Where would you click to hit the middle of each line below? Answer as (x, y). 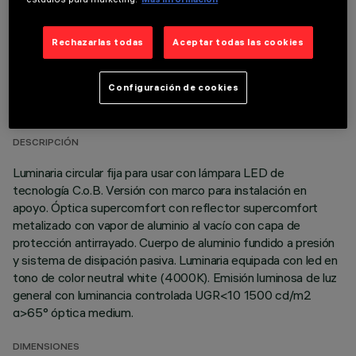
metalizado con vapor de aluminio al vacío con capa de (157, 225)
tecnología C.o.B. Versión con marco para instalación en (160, 190)
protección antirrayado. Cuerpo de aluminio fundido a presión (174, 242)
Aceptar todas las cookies (238, 43)
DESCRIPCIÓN (46, 143)
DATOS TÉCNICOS (93, 79)
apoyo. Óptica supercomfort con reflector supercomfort (166, 207)
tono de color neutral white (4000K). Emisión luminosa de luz (175, 277)
